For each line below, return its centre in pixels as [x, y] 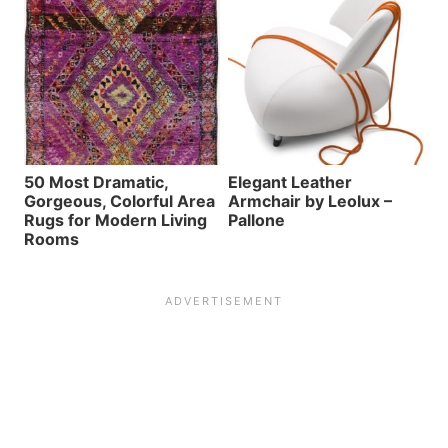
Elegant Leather [290, 181]
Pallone [256, 219]
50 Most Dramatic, [96, 181]
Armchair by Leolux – [310, 200]
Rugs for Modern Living [115, 219]
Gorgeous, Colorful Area [119, 200]
